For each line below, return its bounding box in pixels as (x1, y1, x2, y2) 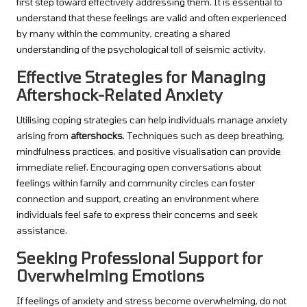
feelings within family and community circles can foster (16, 176, 255, 188)
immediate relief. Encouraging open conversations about (16, 160, 261, 173)
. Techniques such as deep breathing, (123, 129, 284, 141)
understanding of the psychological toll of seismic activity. (16, 42, 266, 55)
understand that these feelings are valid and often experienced (16, 11, 286, 23)
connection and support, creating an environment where (16, 192, 259, 204)
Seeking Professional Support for (16, 248, 263, 267)
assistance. (16, 223, 67, 236)
